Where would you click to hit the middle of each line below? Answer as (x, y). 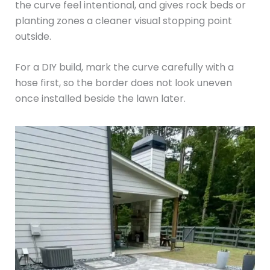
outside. (33, 36)
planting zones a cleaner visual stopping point (123, 20)
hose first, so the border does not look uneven (123, 83)
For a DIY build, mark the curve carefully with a (124, 67)
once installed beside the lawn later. (100, 99)
